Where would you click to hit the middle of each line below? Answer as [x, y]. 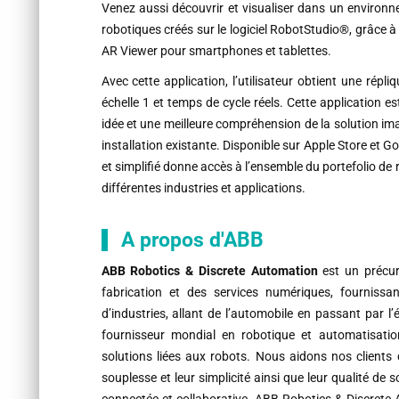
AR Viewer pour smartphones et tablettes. [216, 51]
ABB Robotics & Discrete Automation [209, 271]
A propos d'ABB [192, 240]
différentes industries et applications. [203, 188]
